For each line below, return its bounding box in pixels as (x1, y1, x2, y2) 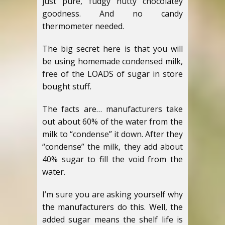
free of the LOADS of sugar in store (42, 68, 183, 79)
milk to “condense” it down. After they (42, 129, 183, 140)
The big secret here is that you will (42, 43, 183, 54)
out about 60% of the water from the (42, 116, 183, 127)
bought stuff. (42, 81, 91, 92)
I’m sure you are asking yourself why (42, 189, 183, 200)
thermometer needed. (42, 21, 124, 32)
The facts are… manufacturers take (42, 103, 183, 115)
